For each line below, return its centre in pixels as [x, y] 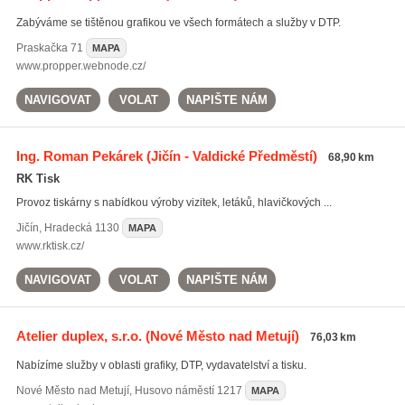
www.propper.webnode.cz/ [80, 66]
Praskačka [42, 48]
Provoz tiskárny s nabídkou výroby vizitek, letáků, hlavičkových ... [174, 202]
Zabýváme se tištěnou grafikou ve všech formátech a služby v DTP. [178, 23]
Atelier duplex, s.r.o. [79, 336]
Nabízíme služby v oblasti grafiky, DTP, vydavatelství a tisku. [161, 365]
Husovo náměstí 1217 [188, 391]
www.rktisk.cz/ [50, 246]
